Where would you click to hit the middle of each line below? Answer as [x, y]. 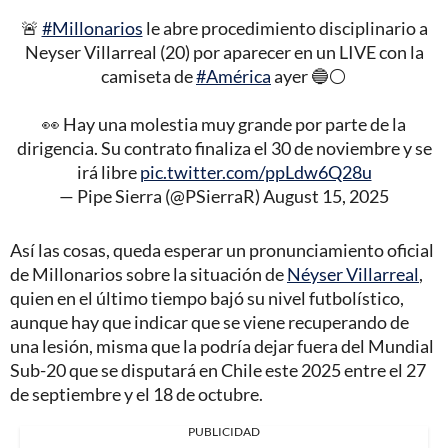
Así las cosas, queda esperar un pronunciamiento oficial [222, 250]
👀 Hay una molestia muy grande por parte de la [224, 124]
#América [233, 76]
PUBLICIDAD [224, 432]
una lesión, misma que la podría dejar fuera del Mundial [222, 346]
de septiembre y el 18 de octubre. [136, 394]
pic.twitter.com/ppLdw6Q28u [255, 172]
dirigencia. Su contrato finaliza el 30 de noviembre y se [224, 148]
